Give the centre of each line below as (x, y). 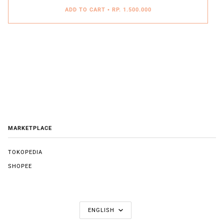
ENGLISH (102, 210)
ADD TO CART (85, 10)
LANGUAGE (111, 203)
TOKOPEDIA (25, 152)
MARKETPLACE (30, 128)
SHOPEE (20, 166)
